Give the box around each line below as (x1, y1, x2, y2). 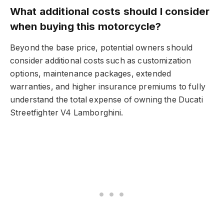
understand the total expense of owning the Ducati (10, 94, 203, 104)
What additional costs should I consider (10, 4, 210, 17)
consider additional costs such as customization (10, 55, 191, 65)
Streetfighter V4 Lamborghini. (10, 107, 123, 117)
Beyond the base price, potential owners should (10, 42, 193, 52)
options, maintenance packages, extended (10, 68, 171, 78)
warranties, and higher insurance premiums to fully (10, 81, 205, 91)
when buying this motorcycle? (10, 19, 161, 32)
